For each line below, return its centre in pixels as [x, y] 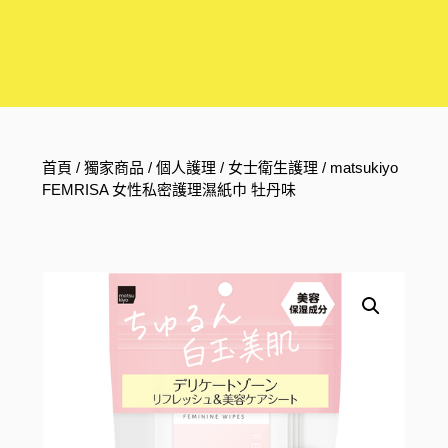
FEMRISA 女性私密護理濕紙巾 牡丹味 [169, 190]
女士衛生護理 [273, 168]
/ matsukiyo [358, 168]
